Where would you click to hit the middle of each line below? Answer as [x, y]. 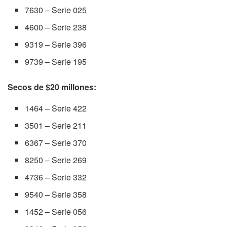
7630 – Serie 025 [56, 10]
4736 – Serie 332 [56, 177]
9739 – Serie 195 [56, 62]
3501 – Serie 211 [56, 126]
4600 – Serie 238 [56, 27]
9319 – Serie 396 [56, 45]
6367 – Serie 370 [56, 143]
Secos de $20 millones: [52, 87]
